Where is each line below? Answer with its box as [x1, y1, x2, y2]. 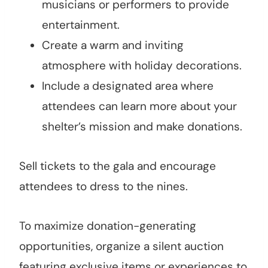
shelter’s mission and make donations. [42, 119, 242, 135]
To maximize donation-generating [19, 218, 196, 234]
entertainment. [42, 17, 120, 33]
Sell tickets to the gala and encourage [19, 159, 216, 174]
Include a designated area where [42, 78, 214, 94]
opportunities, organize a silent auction [19, 239, 224, 254]
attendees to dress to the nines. [19, 179, 188, 194]
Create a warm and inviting [42, 38, 184, 53]
